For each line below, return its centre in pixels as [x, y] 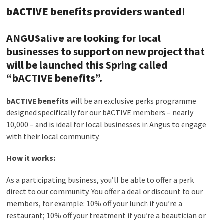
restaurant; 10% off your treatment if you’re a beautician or [106, 215]
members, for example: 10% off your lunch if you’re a [94, 203]
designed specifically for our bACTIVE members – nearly [100, 112]
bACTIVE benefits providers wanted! [96, 11]
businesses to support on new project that [106, 51]
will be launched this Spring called [87, 65]
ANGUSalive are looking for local [84, 38]
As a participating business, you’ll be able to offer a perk [100, 180]
